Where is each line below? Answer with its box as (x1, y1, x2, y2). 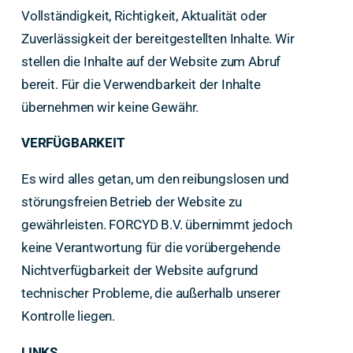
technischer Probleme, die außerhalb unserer (20, 285, 281, 302)
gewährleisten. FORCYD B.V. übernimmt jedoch (20, 217, 292, 233)
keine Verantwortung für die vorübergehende (20, 240, 281, 256)
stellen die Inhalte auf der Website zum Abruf (20, 53, 281, 69)
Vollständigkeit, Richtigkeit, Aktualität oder (20, 7, 268, 24)
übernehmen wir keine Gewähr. (20, 98, 199, 115)
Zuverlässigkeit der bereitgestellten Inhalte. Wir (20, 30, 295, 46)
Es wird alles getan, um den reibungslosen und (20, 171, 290, 188)
